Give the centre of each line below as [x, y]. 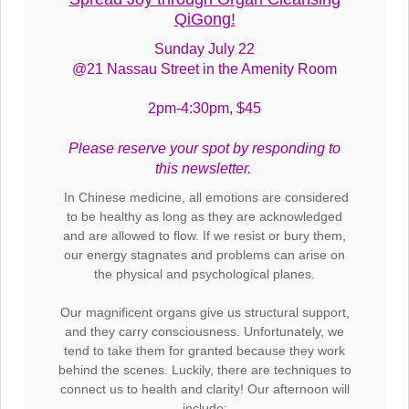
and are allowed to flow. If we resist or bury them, [204, 236]
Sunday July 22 [204, 49]
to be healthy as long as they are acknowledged [204, 216]
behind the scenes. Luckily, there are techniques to [204, 370]
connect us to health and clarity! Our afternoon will [204, 389]
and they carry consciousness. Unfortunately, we [204, 331]
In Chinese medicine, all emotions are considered [206, 197]
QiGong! [204, 19]
